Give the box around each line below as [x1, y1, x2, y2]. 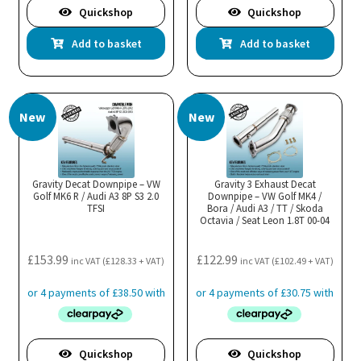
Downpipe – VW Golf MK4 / [208, 189, 322, 202]
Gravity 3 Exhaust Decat [214, 176, 316, 190]
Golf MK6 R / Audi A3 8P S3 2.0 [33, 189, 160, 202]
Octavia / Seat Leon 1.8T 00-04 [200, 213, 330, 226]
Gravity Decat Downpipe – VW [31, 176, 160, 190]
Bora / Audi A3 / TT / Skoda [206, 201, 323, 214]
